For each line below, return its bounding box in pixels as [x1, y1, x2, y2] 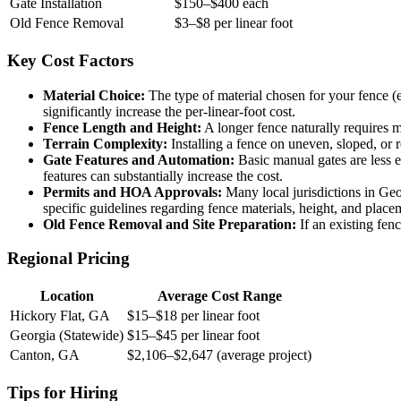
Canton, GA [10, 347, 80, 363]
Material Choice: [43, 87, 145, 103]
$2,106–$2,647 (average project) [127, 347, 311, 363]
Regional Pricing [7, 249, 130, 269]
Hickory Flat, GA [10, 308, 110, 324]
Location [39, 288, 94, 304]
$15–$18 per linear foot [127, 308, 260, 324]
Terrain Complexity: [43, 135, 167, 151]
